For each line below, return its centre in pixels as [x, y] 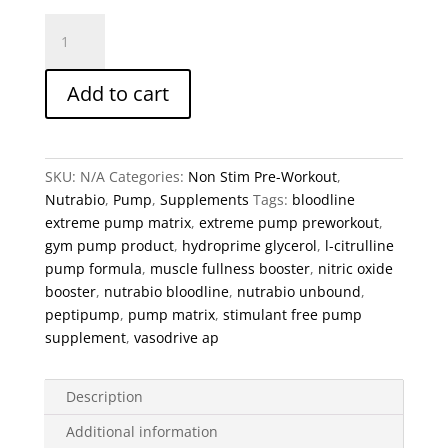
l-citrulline [359, 246]
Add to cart [117, 94]
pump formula [93, 269]
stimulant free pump [292, 315]
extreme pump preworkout [288, 223]
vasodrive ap [176, 338]
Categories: [148, 177]
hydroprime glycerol [249, 246]
